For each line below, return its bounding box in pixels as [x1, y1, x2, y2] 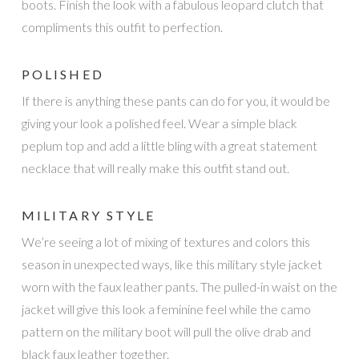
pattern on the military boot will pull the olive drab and [21, 324, 311, 340]
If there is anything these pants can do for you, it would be [21, 93, 330, 109]
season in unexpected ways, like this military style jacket [21, 256, 322, 272]
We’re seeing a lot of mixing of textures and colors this [21, 234, 310, 250]
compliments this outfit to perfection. [21, 18, 223, 34]
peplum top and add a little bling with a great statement [21, 138, 317, 154]
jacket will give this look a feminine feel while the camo [21, 301, 311, 317]
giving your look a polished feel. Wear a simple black [21, 115, 297, 131]
